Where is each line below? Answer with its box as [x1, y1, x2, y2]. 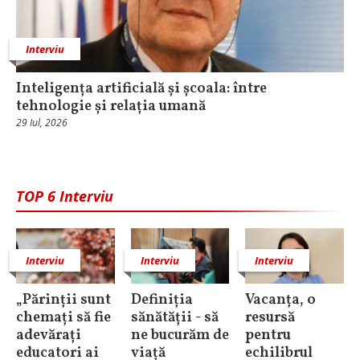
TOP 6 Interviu [16, 186, 113, 206]
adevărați [16, 325, 81, 346]
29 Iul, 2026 [16, 116, 67, 129]
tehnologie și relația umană [16, 96, 206, 117]
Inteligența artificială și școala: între [16, 79, 267, 99]
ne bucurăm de [130, 325, 229, 346]
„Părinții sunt [16, 289, 111, 310]
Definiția [130, 289, 193, 310]
